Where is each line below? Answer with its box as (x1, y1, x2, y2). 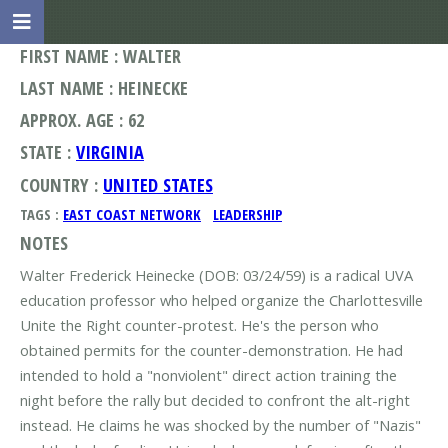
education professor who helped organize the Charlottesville (20, 290, 423, 311)
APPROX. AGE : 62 (20, 107, 144, 133)
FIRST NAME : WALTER (20, 43, 181, 68)
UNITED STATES (103, 171, 213, 197)
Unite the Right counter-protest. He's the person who (20, 315, 379, 336)
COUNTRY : (20, 171, 103, 197)
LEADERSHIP (213, 203, 282, 224)
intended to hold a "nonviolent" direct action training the (20, 365, 397, 386)
